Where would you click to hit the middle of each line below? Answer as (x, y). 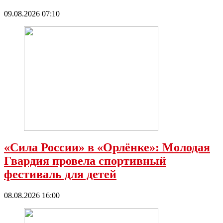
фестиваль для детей (60, 174)
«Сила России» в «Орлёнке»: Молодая (107, 148)
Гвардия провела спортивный (85, 161)
